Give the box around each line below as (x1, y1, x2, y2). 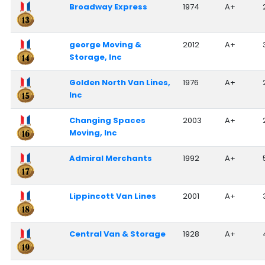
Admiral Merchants (69, 152, 152, 164)
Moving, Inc (69, 127, 117, 138)
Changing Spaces (69, 114, 146, 126)
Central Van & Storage (69, 228, 166, 240)
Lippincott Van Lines (69, 190, 156, 202)
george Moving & (69, 38, 141, 50)
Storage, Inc (69, 51, 122, 63)
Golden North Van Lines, (69, 76, 170, 88)
